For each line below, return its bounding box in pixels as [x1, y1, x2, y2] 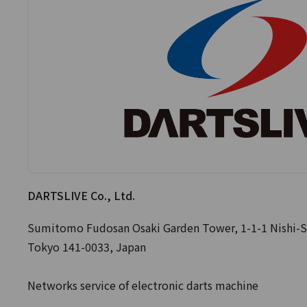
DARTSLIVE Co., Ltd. [27, 187, 135, 204]
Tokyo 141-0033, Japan [27, 238, 146, 255]
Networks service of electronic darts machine [27, 277, 258, 293]
